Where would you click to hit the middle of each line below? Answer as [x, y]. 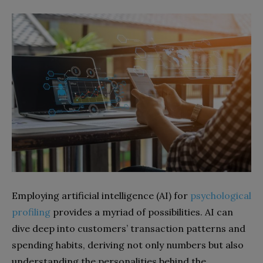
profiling [31, 212]
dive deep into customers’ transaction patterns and [129, 228]
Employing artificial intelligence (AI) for [101, 195]
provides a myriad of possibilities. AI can [143, 212]
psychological [221, 195]
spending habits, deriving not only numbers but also [128, 245]
